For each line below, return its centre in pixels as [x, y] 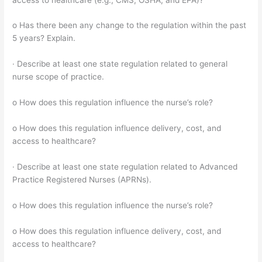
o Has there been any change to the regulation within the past [130, 25]
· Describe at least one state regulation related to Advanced [125, 166]
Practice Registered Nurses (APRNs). [82, 179]
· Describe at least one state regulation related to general [120, 64]
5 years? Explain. [44, 38]
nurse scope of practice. [58, 77]
